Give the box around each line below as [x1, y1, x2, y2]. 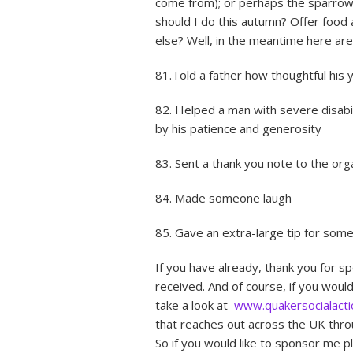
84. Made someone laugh [155, 189, 292, 206]
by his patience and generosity [155, 120, 321, 136]
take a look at [155, 296, 231, 313]
